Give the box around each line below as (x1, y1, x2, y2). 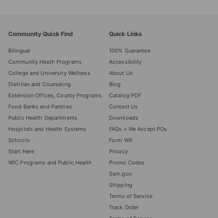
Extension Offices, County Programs (8, 92, 102, 99)
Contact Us (109, 103, 138, 110)
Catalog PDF (109, 92, 142, 99)
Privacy (109, 148, 128, 155)
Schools (8, 137, 30, 144)
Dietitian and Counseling (8, 81, 71, 88)
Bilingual (8, 47, 31, 54)
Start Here (8, 148, 35, 155)
